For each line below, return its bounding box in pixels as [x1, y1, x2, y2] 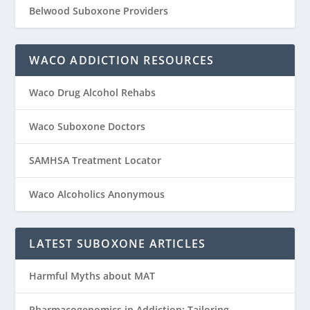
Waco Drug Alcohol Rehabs [29, 86, 156, 100]
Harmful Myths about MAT [29, 269, 156, 283]
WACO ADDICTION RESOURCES [29, 53, 215, 69]
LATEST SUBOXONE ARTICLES [29, 236, 206, 252]
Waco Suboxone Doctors [29, 120, 146, 134]
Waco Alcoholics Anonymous [29, 188, 165, 201]
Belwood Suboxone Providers [29, 4, 169, 18]
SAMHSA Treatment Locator [29, 154, 162, 167]
